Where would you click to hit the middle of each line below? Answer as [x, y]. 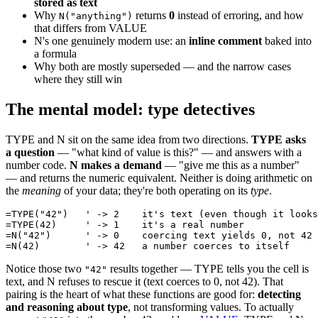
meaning [42, 190]
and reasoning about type [67, 307]
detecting [279, 294]
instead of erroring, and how [239, 16]
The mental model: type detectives [130, 110]
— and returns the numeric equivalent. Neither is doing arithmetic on [159, 177]
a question [30, 152]
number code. [38, 165]
